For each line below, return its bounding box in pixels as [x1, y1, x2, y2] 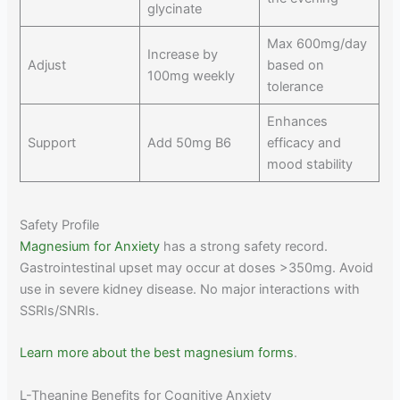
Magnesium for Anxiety [20, 238, 161, 255]
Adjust [27, 56, 66, 73]
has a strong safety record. [160, 238, 329, 255]
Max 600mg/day [266, 35, 367, 52]
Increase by [146, 46, 218, 62]
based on [266, 56, 324, 73]
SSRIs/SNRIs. [20, 303, 100, 320]
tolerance [266, 78, 323, 95]
